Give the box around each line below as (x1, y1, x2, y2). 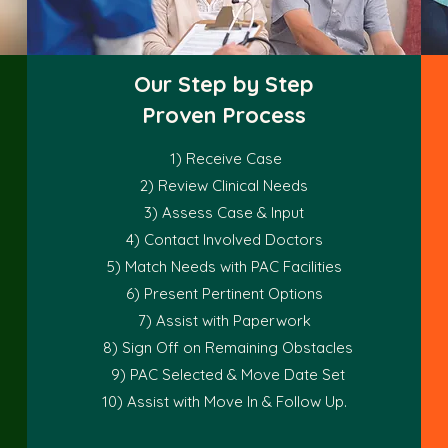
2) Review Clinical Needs (140, 176, 308, 195)
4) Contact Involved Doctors (125, 230, 323, 249)
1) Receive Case (166, 149, 282, 168)
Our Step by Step (134, 70, 314, 98)
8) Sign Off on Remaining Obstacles (95, 338, 353, 357)
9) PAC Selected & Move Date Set (103, 365, 345, 384)
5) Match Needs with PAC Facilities (106, 257, 342, 276)
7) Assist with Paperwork (137, 311, 311, 330)
